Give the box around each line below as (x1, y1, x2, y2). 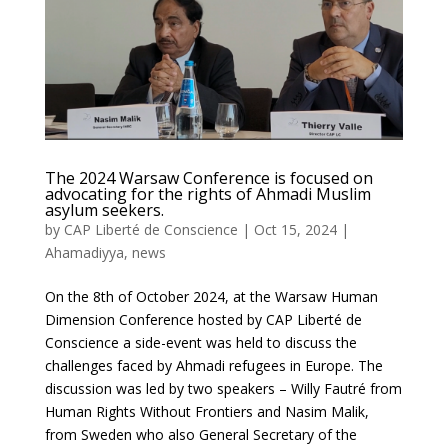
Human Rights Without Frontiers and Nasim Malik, (44, 402, 369, 422)
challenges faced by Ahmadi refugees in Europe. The (44, 356, 383, 376)
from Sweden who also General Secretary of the (44, 425, 357, 445)
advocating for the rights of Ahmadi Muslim (44, 183, 371, 206)
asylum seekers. (44, 199, 164, 222)
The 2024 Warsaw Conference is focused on (44, 167, 373, 190)
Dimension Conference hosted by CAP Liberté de (44, 310, 362, 330)
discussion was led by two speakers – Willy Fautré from (44, 379, 402, 399)
